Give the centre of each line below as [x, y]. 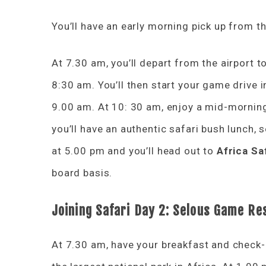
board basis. [82, 173]
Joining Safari [93, 210]
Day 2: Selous [174, 210]
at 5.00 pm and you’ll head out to [134, 151]
